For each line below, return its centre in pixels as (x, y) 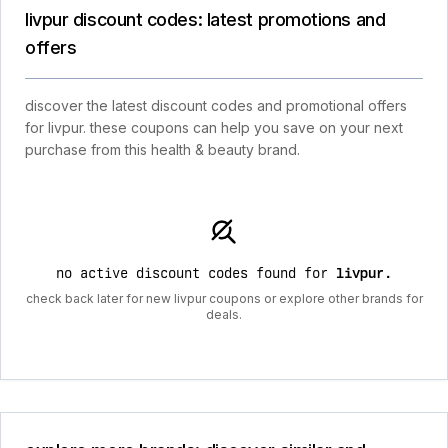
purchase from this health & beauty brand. (162, 149)
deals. (224, 314)
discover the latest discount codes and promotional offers (216, 105)
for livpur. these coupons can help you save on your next (214, 127)
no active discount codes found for (196, 273)
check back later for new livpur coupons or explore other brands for (224, 298)
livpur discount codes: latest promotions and (205, 19)
